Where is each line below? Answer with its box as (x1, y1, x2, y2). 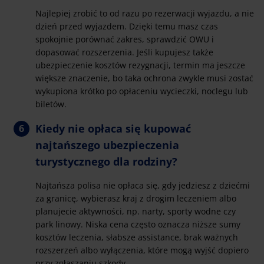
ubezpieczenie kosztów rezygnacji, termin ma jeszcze (35, 60, 245, 71)
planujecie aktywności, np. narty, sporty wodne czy (35, 206, 236, 217)
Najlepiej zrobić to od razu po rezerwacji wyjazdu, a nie (35, 8, 254, 19)
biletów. (35, 98, 67, 110)
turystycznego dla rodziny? (35, 154, 177, 169)
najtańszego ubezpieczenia (35, 138, 179, 153)
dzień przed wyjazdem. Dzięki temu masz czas (35, 21, 218, 32)
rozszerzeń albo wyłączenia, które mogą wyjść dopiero (35, 245, 249, 256)
